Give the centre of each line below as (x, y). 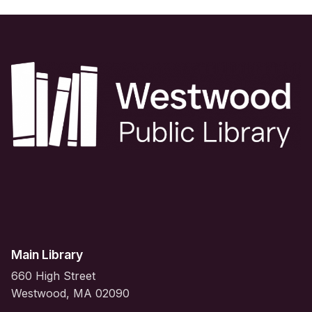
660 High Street (53, 275)
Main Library (47, 254)
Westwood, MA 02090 (70, 293)
